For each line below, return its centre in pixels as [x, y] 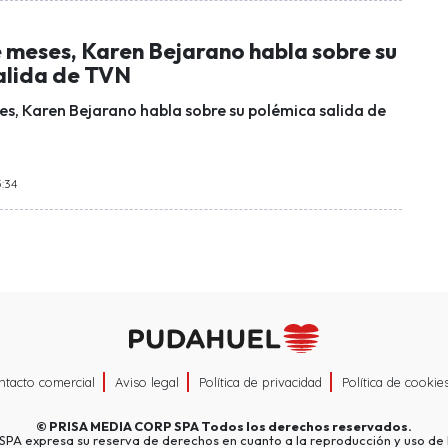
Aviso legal [147, 382]
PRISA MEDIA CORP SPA [124, 426]
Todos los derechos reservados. [305, 426]
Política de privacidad [260, 382]
